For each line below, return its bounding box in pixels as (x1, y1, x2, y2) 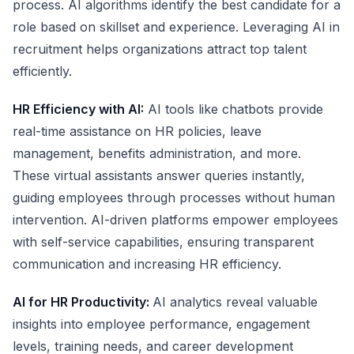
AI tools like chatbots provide (144, 101, 323, 117)
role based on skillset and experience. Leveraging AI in (13, 19, 340, 35)
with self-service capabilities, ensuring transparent (13, 234, 314, 250)
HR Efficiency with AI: (13, 101, 144, 117)
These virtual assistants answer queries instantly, (13, 168, 305, 183)
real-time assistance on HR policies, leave (13, 123, 262, 139)
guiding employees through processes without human (13, 190, 335, 205)
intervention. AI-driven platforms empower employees (13, 212, 338, 228)
